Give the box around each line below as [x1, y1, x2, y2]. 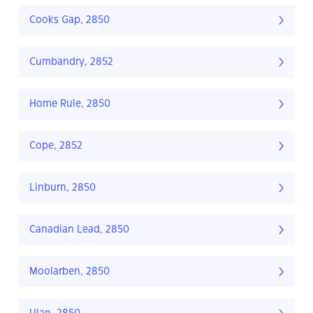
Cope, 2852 [29, 141, 82, 152]
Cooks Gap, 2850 [29, 15, 110, 26]
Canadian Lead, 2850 [29, 225, 129, 235]
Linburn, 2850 [29, 183, 96, 194]
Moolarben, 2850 [29, 267, 110, 277]
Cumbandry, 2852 [29, 57, 113, 68]
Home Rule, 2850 [29, 99, 110, 110]
